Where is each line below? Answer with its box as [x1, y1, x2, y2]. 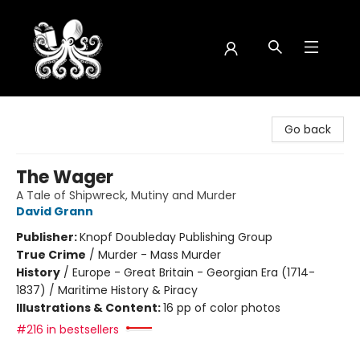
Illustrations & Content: [16, 300, 163, 316]
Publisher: [16, 229, 80, 245]
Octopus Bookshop [12, 104, 118, 120]
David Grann [16, 203, 93, 219]
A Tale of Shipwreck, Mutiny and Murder [16, 187, 236, 203]
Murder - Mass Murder [98, 247, 221, 263]
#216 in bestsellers [16, 321, 119, 337]
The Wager [16, 165, 113, 190]
